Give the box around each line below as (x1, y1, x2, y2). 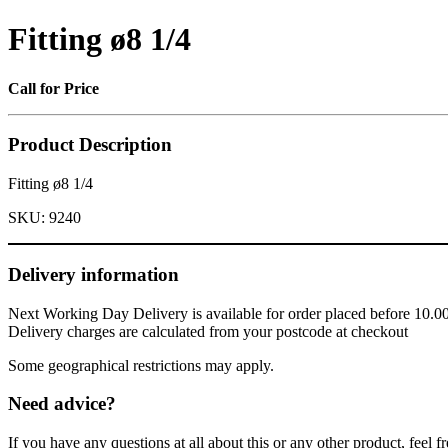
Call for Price (8, 79, 99, 97)
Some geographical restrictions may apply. (8, 356, 274, 374)
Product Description (8, 134, 172, 156)
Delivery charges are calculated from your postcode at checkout (8, 322, 408, 340)
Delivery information (8, 263, 179, 285)
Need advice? (8, 393, 116, 415)
